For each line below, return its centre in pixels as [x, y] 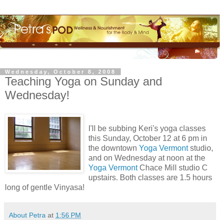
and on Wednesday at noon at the [147, 158]
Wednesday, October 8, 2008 [60, 72]
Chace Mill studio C [173, 167]
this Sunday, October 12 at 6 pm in [148, 138]
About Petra [27, 215]
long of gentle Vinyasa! [45, 187]
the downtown [114, 148]
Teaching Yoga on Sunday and [83, 82]
